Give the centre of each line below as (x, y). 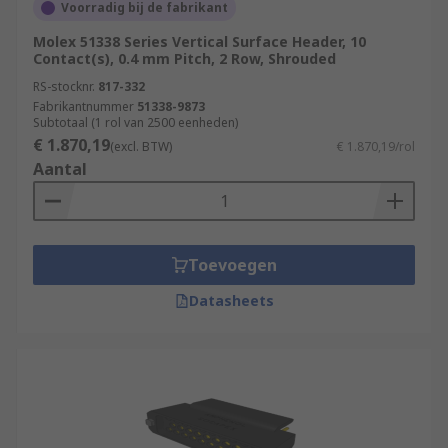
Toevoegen (232, 265)
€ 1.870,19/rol (376, 146)
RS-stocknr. (64, 86)
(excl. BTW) (141, 146)
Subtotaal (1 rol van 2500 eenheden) (135, 122)
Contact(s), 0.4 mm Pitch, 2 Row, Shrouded (184, 58)
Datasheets (231, 300)
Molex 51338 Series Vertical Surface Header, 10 (199, 41)
